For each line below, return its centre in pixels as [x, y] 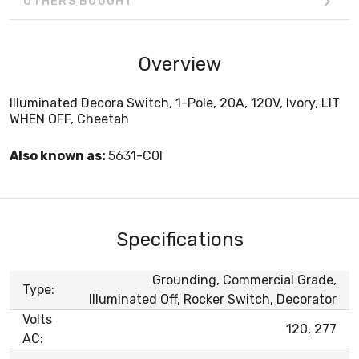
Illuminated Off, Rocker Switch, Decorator [213, 299]
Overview [179, 64]
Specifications [179, 239]
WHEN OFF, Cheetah [69, 119]
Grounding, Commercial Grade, [244, 280]
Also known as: [59, 155]
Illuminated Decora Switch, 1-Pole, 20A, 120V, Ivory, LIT [175, 103]
